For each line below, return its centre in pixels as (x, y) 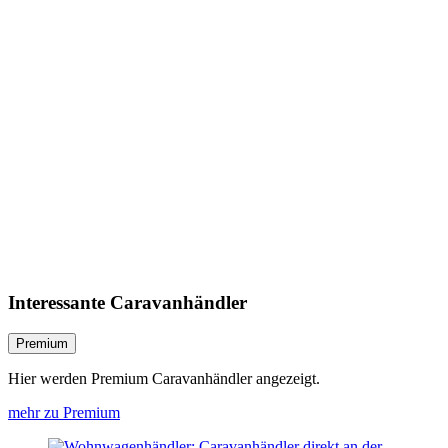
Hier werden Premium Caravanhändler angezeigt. (164, 378)
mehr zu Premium (64, 412)
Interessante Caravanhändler (127, 303)
